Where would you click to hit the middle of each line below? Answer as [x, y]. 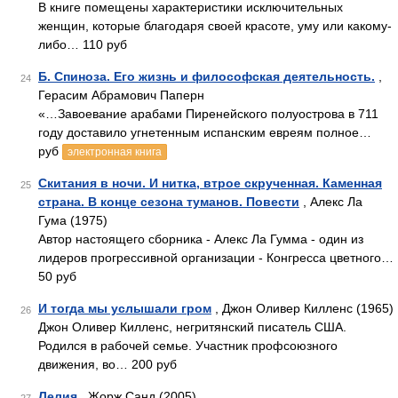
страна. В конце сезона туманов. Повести [169, 202]
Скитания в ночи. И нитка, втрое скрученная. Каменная [210, 183]
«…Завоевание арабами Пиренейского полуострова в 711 [208, 114]
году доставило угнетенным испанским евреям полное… [205, 132]
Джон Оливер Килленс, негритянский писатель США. [192, 327]
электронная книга [115, 152]
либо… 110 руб [83, 44]
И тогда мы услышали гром [125, 308]
